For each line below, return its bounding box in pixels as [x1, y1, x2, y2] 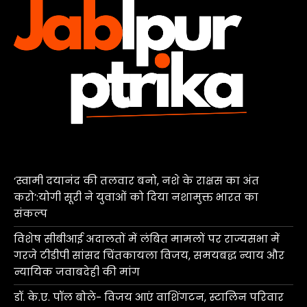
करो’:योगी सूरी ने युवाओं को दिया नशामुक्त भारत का [14, 190, 258, 205]
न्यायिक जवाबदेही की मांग [14, 265, 140, 280]
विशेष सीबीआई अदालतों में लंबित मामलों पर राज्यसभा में [14, 232, 280, 247]
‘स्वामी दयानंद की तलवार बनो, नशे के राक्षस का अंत [14, 173, 259, 188]
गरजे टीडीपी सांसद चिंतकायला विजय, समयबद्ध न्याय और [14, 248, 284, 263]
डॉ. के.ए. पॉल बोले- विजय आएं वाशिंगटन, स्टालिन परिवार [14, 290, 284, 305]
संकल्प [14, 206, 47, 221]
